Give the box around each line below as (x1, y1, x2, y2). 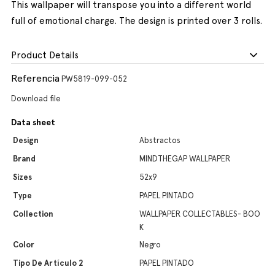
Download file (11, 94, 61, 103)
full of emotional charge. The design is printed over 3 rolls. (11, 15, 262, 26)
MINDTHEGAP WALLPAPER (139, 154, 230, 163)
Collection (13, 209, 53, 219)
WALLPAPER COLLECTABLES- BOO (139, 209, 260, 219)
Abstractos (139, 136, 180, 145)
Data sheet (11, 117, 55, 128)
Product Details (11, 50, 79, 61)
